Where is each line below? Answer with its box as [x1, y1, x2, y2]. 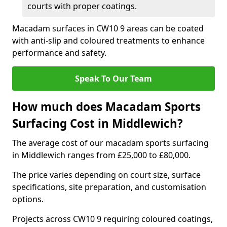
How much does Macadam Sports [12, 99, 201, 115]
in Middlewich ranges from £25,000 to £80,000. [12, 149, 191, 161]
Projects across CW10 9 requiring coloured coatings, [12, 213, 213, 224]
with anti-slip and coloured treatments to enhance [12, 35, 205, 46]
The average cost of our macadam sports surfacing [12, 137, 209, 148]
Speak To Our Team [75, 73, 152, 84]
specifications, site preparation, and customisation [12, 181, 206, 193]
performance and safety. [12, 47, 106, 58]
